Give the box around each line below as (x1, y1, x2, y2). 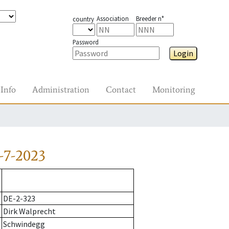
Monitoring (152, 84, 195, 95)
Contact (106, 84, 136, 95)
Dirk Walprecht (3, 206, 56, 217)
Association (96, 14, 129, 22)
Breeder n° (135, 14, 164, 22)
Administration (32, 84, 89, 95)
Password (72, 38, 99, 46)
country (72, 15, 94, 23)
